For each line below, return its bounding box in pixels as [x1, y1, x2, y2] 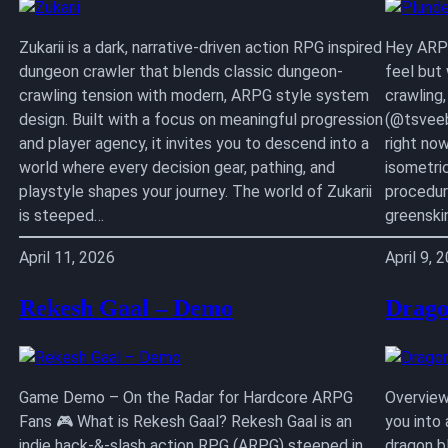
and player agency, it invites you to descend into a [18, 133, 369, 153]
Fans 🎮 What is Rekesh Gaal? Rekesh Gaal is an [18, 411, 352, 431]
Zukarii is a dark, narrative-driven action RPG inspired [18, 37, 382, 57]
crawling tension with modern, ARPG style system [18, 85, 369, 105]
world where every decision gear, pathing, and [18, 157, 335, 177]
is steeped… [18, 205, 104, 225]
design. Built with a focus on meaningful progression [18, 109, 383, 129]
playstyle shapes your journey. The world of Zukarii [18, 181, 372, 201]
